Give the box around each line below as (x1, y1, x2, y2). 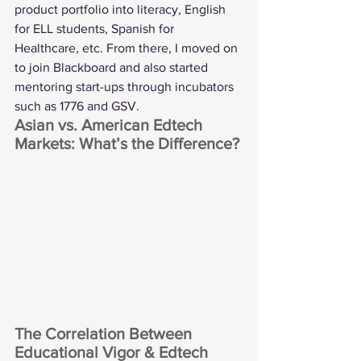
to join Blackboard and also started (15, 60, 211, 74)
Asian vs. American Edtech (15, 115, 206, 134)
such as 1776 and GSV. (15, 98, 139, 113)
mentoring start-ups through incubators (15, 79, 237, 93)
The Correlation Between (15, 324, 196, 342)
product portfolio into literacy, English (15, 2, 229, 16)
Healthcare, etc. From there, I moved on (15, 40, 241, 55)
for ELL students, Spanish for (15, 21, 177, 35)
